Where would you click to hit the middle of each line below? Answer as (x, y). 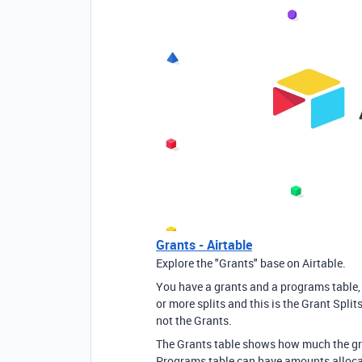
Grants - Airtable (204, 244)
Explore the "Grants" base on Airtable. (251, 263)
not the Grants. (194, 320)
